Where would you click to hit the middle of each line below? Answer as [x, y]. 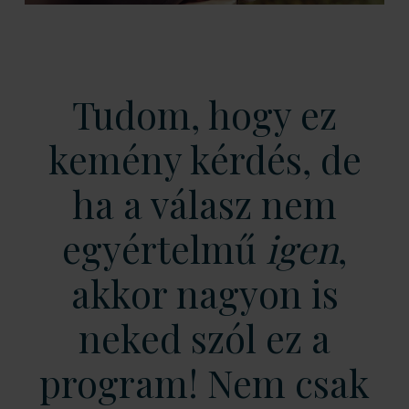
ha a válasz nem [204, 203]
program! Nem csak [204, 382]
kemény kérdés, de [204, 158]
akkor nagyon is [204, 293]
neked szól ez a [204, 337]
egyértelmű [164, 248]
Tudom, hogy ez [204, 114]
